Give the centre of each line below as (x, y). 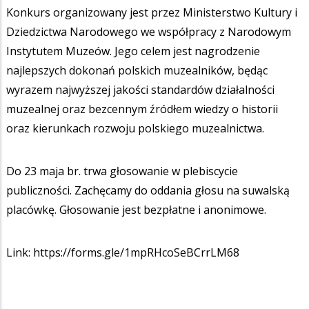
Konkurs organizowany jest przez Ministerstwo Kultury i (152, 12)
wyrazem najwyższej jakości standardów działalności (140, 89)
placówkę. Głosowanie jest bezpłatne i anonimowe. (136, 209)
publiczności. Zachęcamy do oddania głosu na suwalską (148, 190)
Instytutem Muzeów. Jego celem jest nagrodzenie (133, 51)
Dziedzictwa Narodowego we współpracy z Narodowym (149, 31)
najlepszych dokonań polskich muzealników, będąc (137, 70)
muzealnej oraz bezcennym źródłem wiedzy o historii (142, 109)
